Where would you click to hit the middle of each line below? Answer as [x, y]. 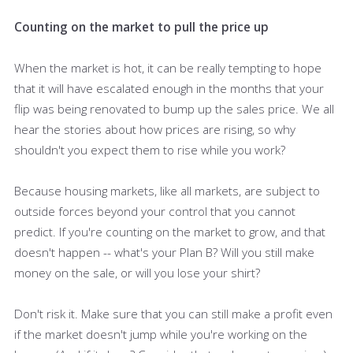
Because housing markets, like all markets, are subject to [167, 190]
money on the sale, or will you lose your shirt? [137, 272]
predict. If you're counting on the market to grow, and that [170, 231]
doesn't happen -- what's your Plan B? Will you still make [164, 252]
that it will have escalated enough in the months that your [169, 88]
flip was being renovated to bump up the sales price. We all [174, 108]
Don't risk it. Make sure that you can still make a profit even [173, 313]
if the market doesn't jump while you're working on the [161, 334]
